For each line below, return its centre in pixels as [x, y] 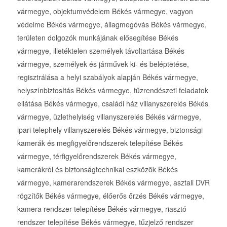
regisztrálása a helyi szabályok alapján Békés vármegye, [107, 77]
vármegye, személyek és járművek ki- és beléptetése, [103, 64]
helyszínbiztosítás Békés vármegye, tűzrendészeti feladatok [112, 90]
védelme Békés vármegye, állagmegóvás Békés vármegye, [112, 25]
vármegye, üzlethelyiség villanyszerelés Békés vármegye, [109, 117]
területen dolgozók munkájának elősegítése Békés [98, 38]
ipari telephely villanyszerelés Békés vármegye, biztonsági [110, 130]
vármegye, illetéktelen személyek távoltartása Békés [101, 51]
